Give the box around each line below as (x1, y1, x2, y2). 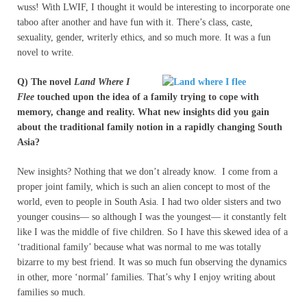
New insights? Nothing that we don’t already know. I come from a (17, 166, 278, 177)
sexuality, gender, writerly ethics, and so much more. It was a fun (17, 32, 271, 42)
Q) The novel (17, 76, 71, 87)
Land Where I (71, 76, 130, 87)
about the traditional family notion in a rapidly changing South (17, 121, 282, 132)
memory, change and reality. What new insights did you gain (17, 106, 269, 117)
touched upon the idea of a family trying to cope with (34, 91, 259, 102)
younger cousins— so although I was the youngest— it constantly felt (17, 211, 286, 222)
